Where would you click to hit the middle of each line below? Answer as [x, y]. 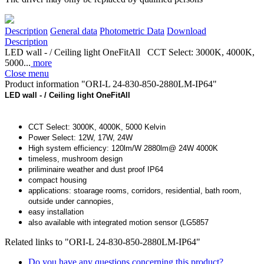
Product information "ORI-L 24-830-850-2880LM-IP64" [111, 84]
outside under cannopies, [71, 202]
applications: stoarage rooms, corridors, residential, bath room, [135, 191]
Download [187, 31]
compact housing [57, 180]
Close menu [27, 74]
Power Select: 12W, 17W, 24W [80, 138]
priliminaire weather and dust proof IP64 [96, 170]
